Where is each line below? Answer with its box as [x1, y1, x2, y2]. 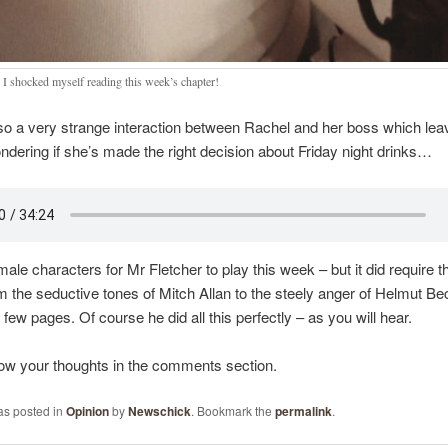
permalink [274, 401, 332, 420]
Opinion [65, 401, 109, 420]
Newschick [127, 401, 191, 420]
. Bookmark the [190, 401, 275, 419]
